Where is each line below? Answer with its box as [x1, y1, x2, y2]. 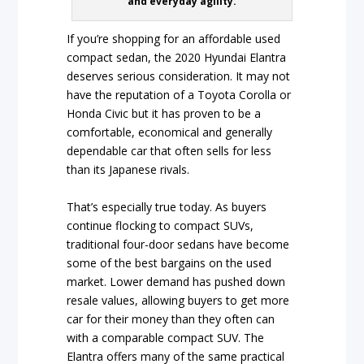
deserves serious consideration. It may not [67, 68, 291, 84]
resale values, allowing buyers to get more [67, 292, 290, 308]
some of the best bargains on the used [67, 254, 272, 271]
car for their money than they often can [67, 310, 275, 327]
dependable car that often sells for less [67, 143, 272, 159]
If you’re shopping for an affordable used [67, 31, 281, 47]
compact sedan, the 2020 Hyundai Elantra [67, 50, 287, 66]
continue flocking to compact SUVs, [67, 217, 254, 233]
